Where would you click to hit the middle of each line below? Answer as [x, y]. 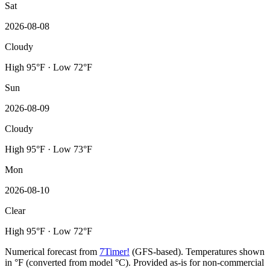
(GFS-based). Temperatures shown [197, 251]
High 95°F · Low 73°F [49, 149]
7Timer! [115, 251]
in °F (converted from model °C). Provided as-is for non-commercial [134, 262]
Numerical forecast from [52, 251]
